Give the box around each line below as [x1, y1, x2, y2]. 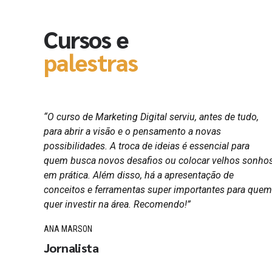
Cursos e [44, 24, 129, 55]
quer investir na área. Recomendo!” [44, 199, 191, 211]
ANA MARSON [44, 224, 92, 234]
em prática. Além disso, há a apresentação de [44, 169, 234, 182]
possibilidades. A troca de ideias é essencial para [44, 140, 250, 152]
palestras [44, 47, 138, 78]
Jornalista [44, 239, 98, 256]
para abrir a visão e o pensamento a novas [44, 126, 221, 138]
